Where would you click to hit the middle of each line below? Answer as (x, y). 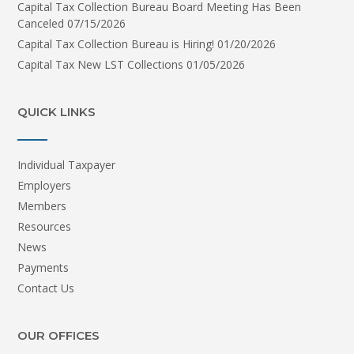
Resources (44, 227)
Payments (43, 268)
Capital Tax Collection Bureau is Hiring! (116, 44)
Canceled (41, 24)
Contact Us (46, 288)
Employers (44, 186)
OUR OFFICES (58, 336)
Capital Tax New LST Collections (100, 65)
